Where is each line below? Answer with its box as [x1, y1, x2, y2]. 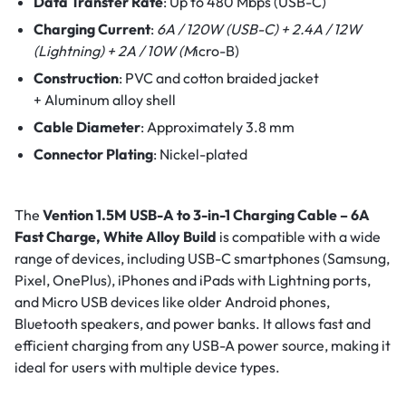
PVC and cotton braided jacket [124, 69, 319, 88]
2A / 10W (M [117, 42, 195, 61]
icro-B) [194, 42, 239, 61]
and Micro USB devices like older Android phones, [14, 293, 330, 312]
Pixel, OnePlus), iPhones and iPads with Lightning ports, [14, 271, 371, 290]
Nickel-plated [159, 145, 247, 164]
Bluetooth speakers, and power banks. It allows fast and [14, 314, 371, 333]
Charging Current [33, 20, 150, 39]
